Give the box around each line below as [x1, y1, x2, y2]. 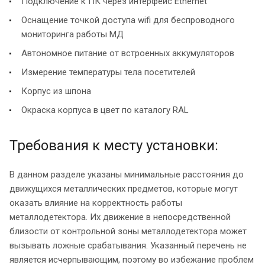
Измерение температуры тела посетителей [21, 67, 195, 78]
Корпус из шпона [21, 86, 91, 97]
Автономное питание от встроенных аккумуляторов [21, 48, 234, 59]
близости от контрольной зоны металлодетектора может [9, 226, 247, 237]
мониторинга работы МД [21, 29, 124, 40]
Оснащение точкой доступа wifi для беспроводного [21, 15, 235, 26]
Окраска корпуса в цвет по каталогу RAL [21, 105, 189, 116]
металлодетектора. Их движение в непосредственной [9, 212, 231, 223]
